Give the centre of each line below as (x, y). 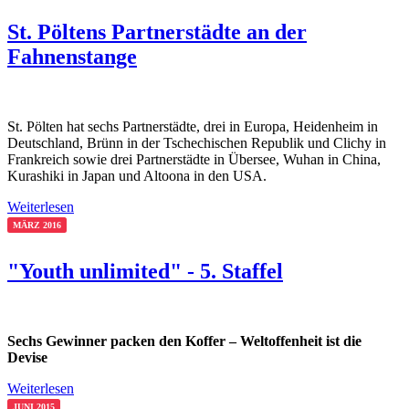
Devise (27, 358)
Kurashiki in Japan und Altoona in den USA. (137, 175)
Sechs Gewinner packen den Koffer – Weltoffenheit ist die (184, 341)
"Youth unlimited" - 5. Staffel (145, 272)
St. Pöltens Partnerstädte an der (157, 31)
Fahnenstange (72, 56)
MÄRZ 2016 (37, 225)
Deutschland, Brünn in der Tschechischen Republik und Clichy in (197, 142)
